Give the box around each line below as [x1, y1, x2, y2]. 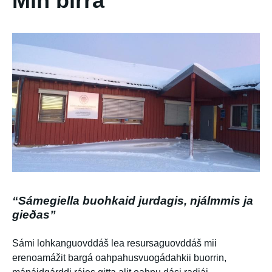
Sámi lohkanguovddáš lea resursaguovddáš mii [12, 238, 217, 249]
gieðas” [12, 208, 56, 222]
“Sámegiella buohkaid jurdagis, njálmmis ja [12, 194, 253, 208]
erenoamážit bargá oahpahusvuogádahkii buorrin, [12, 253, 226, 263]
